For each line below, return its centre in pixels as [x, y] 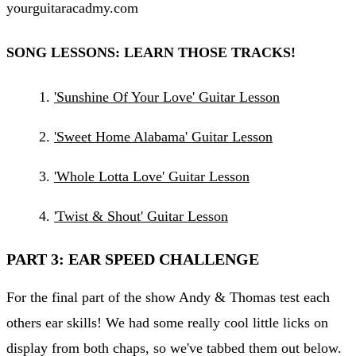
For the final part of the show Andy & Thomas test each [168, 297]
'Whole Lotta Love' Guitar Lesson [152, 176]
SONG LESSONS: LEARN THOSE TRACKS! [151, 52]
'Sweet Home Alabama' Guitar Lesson [163, 136]
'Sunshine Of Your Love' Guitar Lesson [167, 97]
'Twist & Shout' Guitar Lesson [141, 216]
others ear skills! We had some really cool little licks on [167, 322]
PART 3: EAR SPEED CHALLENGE [135, 259]
